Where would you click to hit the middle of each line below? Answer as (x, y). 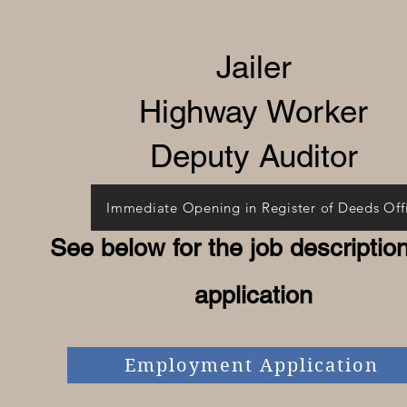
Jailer (253, 67)
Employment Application (252, 365)
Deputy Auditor (253, 156)
